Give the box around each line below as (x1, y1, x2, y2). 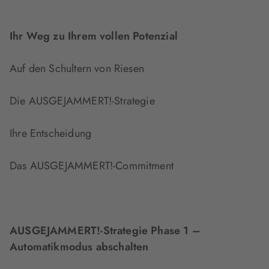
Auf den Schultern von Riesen (10, 61, 145, 77)
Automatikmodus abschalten (10, 239, 149, 255)
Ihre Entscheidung (10, 125, 92, 142)
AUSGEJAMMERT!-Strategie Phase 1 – (10, 223, 201, 239)
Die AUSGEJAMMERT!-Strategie (10, 93, 155, 109)
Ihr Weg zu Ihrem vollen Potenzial (10, 28, 178, 44)
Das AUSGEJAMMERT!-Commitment (10, 158, 174, 174)
